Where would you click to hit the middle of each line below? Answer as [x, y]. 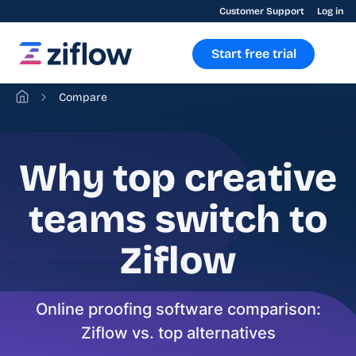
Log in [330, 11]
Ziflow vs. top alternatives [178, 333]
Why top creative [178, 178]
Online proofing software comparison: [178, 309]
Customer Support [262, 11]
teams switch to [178, 219]
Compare [83, 97]
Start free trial [253, 54]
